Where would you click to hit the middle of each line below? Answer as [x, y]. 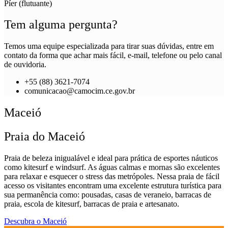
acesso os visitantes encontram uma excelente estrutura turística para [113, 186]
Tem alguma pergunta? [61, 25]
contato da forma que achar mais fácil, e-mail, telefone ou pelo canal [113, 55]
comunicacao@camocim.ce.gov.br [80, 91]
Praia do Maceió [45, 137]
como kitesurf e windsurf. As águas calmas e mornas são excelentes [112, 167]
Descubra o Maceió [35, 221]
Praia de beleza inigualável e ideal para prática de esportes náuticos [111, 158]
